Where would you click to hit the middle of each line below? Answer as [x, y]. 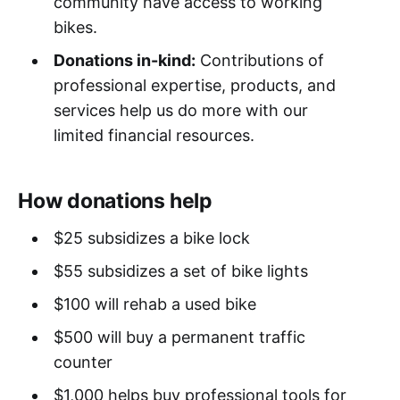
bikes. [75, 27]
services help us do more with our [180, 110]
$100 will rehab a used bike [154, 304]
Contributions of [259, 60]
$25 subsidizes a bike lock [151, 237]
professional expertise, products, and [194, 85]
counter [83, 362]
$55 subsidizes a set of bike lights [180, 271]
